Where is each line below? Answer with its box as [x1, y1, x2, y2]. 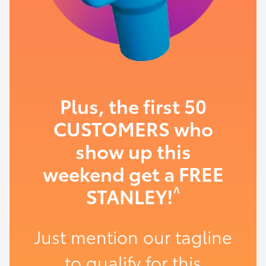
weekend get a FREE [42, 159, 224, 186]
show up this [75, 137, 191, 164]
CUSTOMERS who [53, 114, 213, 141]
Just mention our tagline [34, 223, 232, 248]
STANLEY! [86, 182, 173, 209]
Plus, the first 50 [59, 91, 207, 119]
